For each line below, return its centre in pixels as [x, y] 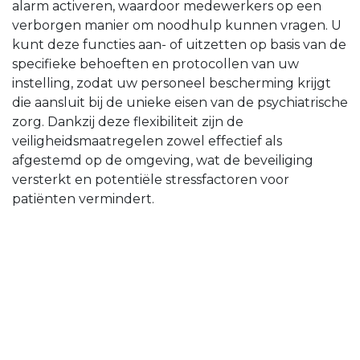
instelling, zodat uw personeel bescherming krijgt [172, 84]
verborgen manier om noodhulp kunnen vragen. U [177, 26]
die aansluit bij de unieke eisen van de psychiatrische [180, 103]
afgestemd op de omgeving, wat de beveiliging [163, 161]
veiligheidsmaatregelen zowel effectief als [147, 141]
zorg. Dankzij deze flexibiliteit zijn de [128, 122]
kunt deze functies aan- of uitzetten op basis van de [179, 45]
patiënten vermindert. [83, 199]
